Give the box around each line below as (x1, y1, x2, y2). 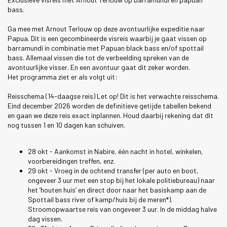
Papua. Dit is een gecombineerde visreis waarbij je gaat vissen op (8, 34, 207, 43)
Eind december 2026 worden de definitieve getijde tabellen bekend (8, 101, 211, 110)
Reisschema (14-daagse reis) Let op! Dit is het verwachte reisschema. (8, 92, 219, 101)
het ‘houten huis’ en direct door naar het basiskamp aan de (28, 185, 206, 195)
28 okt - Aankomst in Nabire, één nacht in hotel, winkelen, (28, 147, 203, 156)
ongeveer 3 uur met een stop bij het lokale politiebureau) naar (28, 176, 215, 185)
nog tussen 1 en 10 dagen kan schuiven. (8, 121, 125, 130)
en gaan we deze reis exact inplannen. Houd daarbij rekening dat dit (8, 111, 213, 120)
